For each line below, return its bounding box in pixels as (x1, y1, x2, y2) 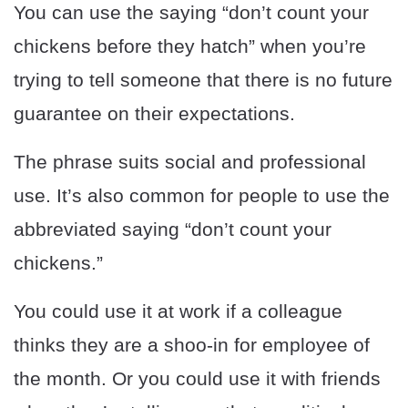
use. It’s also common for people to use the (14, 184, 390, 206)
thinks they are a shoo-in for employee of (14, 333, 370, 355)
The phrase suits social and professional (14, 150, 366, 172)
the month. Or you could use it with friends (14, 367, 381, 389)
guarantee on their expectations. (14, 102, 295, 124)
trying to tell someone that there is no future (14, 68, 393, 90)
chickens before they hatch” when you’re (14, 35, 366, 56)
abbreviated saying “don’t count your (14, 218, 331, 240)
